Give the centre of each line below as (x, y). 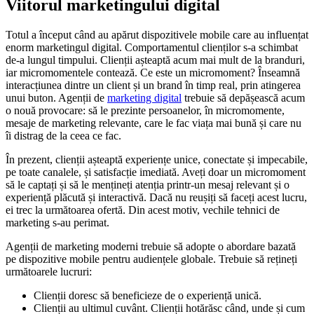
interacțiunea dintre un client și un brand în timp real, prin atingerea (153, 86)
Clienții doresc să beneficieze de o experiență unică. (148, 296)
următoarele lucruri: (49, 272)
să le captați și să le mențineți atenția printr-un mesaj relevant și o (148, 185)
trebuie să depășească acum (243, 98)
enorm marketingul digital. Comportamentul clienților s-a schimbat (152, 48)
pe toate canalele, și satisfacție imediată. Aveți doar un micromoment (156, 172)
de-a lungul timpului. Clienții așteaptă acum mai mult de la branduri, (155, 60)
